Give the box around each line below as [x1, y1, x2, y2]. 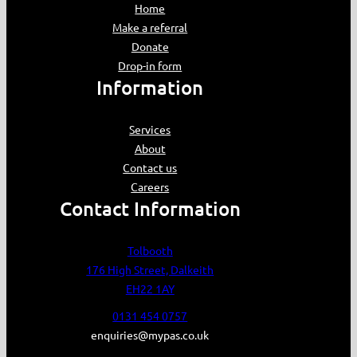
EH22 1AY [125, 280, 175, 296]
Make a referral [112, 19, 188, 34]
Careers [131, 178, 170, 194]
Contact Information [59, 195, 241, 221]
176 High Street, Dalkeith [86, 261, 214, 277]
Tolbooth [127, 242, 173, 257]
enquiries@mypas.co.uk [91, 328, 210, 343]
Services [129, 121, 171, 136]
